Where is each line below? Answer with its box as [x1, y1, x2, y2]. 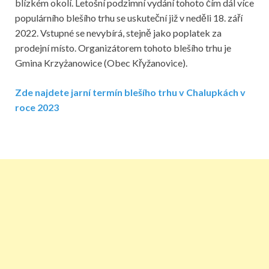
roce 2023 [15, 101, 59, 113]
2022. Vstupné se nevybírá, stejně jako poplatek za [15, 26, 222, 38]
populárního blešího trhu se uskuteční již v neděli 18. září [15, 11, 243, 23]
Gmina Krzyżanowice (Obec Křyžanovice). [15, 56, 187, 68]
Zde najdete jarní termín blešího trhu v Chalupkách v [15, 86, 246, 98]
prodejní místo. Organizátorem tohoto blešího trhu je [15, 41, 231, 53]
